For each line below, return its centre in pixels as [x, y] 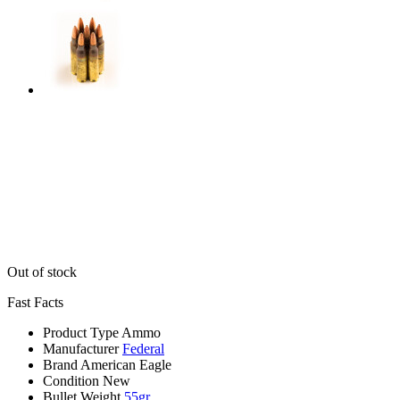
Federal [143, 348]
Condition [71, 380]
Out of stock [42, 271]
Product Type [81, 332]
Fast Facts [35, 302]
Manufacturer [81, 348]
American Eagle [126, 364]
